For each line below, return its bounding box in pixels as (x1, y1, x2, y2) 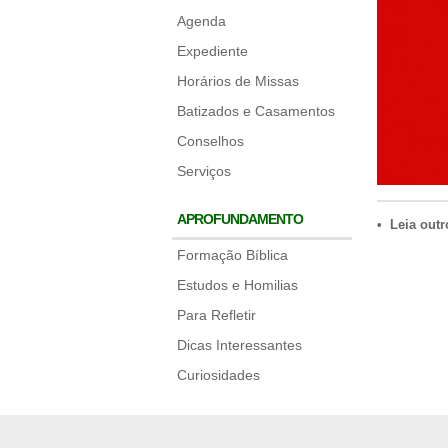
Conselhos (177, 133, 244, 149)
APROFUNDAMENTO (177, 211, 303, 227)
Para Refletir (177, 307, 256, 323)
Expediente (177, 43, 248, 59)
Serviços (177, 163, 231, 179)
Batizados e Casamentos (177, 103, 335, 119)
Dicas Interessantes (177, 337, 302, 353)
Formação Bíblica (177, 247, 288, 263)
